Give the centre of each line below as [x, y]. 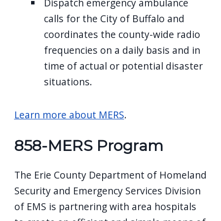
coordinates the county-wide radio [122, 34]
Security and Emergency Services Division [107, 190]
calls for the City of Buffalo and [114, 18]
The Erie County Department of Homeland [110, 175]
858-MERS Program [89, 145]
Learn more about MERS [69, 114]
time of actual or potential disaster [123, 66]
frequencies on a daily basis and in [122, 50]
